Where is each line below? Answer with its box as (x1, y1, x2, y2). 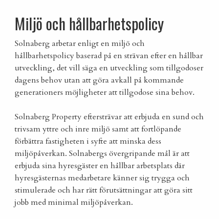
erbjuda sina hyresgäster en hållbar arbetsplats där (15, 160, 185, 172)
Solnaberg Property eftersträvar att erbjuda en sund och (15, 111, 204, 123)
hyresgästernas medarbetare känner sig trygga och (15, 173, 190, 184)
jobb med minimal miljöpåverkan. (15, 197, 133, 208)
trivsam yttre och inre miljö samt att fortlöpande (15, 124, 181, 135)
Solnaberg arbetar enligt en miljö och (15, 38, 145, 49)
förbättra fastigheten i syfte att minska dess (15, 136, 161, 147)
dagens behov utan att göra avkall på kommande (15, 75, 184, 86)
